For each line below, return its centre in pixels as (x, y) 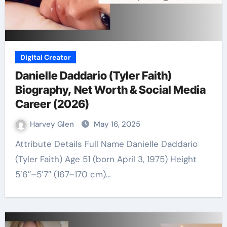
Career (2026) (52, 104)
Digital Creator (45, 57)
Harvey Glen (53, 124)
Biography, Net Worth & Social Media (110, 90)
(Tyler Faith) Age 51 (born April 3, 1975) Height (106, 159)
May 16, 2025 (117, 124)
